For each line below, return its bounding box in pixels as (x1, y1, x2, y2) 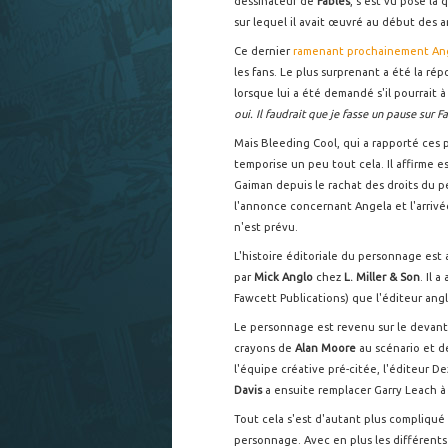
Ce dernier (234, 45, 293, 57)
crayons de (234, 342, 295, 354)
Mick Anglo (254, 271, 316, 283)
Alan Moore (295, 342, 356, 354)
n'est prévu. (234, 221, 298, 233)
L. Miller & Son (344, 271, 420, 283)
